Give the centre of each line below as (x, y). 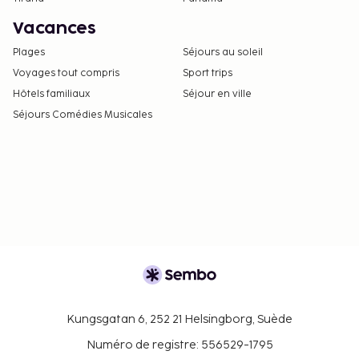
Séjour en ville (217, 94)
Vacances (54, 29)
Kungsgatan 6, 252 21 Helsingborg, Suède (179, 320)
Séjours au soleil (223, 52)
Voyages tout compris (66, 73)
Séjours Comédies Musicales (83, 115)
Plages (29, 52)
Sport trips (208, 73)
